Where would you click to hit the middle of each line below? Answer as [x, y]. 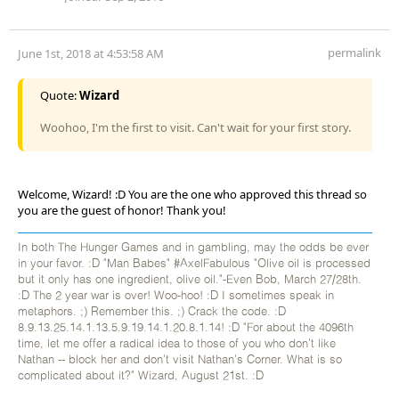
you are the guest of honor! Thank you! [122, 210]
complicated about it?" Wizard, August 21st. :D [141, 376]
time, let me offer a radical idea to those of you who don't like [177, 344]
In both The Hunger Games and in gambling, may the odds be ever [193, 248]
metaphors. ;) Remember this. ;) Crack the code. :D [152, 312]
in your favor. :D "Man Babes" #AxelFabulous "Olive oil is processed [194, 264]
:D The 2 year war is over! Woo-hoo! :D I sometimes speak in [176, 296]
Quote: [60, 95]
